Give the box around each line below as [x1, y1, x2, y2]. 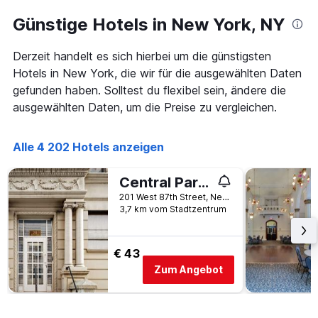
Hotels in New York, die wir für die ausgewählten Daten [13, 66, 302, 81]
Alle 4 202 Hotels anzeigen [13, 140, 164, 155]
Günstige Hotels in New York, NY [13, 14, 285, 35]
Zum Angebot [154, 263, 223, 276]
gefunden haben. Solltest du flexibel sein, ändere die [13, 83, 286, 98]
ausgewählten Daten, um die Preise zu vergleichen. [13, 100, 277, 115]
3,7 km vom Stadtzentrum [119, 204, 226, 215]
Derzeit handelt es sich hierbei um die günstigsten [13, 49, 271, 64]
